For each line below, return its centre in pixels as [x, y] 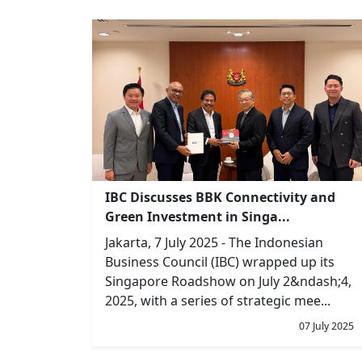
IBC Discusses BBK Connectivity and [220, 197]
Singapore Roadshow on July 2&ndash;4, [228, 281]
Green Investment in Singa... [198, 217]
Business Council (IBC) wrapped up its [220, 262]
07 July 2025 [326, 326]
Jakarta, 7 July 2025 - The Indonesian [214, 242]
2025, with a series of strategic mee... [218, 301]
